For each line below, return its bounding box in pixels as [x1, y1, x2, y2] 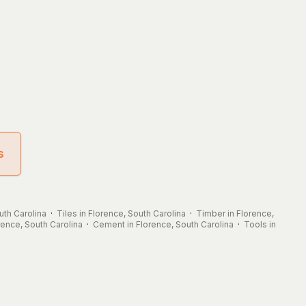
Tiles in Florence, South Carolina [56, 208, 186, 219]
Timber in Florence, [195, 208, 274, 219]
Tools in [243, 219, 276, 229]
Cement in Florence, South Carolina [92, 219, 234, 229]
